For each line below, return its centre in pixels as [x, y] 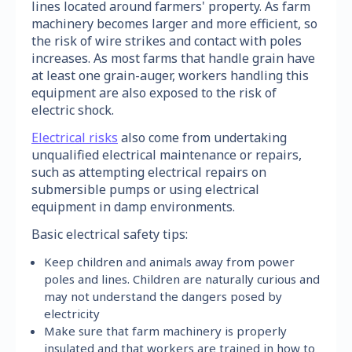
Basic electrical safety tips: [110, 234]
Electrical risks [75, 137]
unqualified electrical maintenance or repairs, [167, 154]
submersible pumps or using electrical [145, 189]
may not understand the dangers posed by [163, 296]
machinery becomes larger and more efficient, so [174, 23]
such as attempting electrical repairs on [149, 172]
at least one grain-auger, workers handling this [170, 75]
